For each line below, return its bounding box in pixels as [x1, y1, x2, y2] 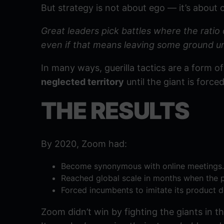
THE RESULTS [41, 96, 189, 125]
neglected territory [41, 76, 124, 87]
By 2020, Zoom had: [41, 138, 127, 149]
